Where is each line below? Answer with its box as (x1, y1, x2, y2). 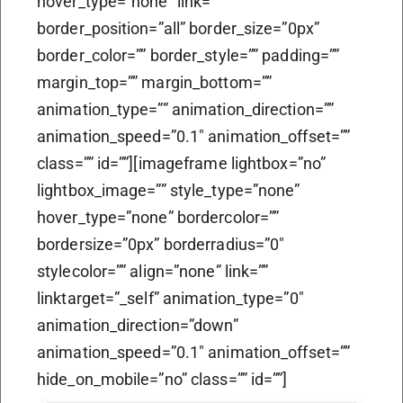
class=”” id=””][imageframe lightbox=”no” (37, 153, 327, 173)
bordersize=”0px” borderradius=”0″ (37, 234, 285, 254)
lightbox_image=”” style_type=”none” (37, 180, 300, 200)
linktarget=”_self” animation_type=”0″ (37, 288, 304, 308)
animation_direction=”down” (37, 315, 238, 335)
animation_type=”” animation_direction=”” (37, 99, 335, 119)
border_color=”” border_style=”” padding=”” (37, 45, 340, 65)
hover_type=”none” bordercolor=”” (37, 207, 280, 227)
